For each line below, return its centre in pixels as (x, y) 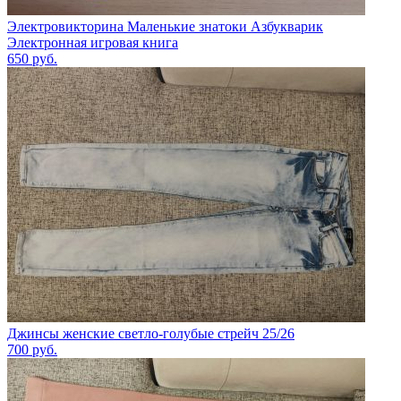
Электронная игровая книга (93, 43)
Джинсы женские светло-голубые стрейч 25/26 (151, 334)
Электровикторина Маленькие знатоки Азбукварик (165, 27)
